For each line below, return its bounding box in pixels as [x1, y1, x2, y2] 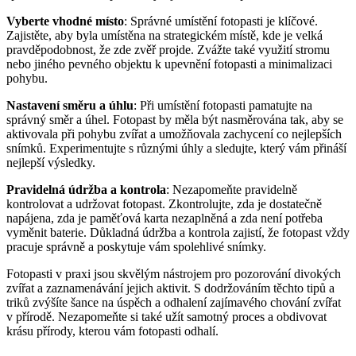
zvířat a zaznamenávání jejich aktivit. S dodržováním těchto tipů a [6, 281, 335, 296]
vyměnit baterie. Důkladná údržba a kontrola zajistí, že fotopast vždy [6, 226, 350, 240]
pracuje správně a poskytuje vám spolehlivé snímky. [6, 240, 266, 254]
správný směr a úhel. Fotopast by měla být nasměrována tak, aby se [6, 113, 343, 127]
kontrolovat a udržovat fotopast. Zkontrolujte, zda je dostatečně [6, 197, 322, 211]
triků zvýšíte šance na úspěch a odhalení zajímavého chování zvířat [6, 296, 341, 310]
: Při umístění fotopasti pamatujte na [133, 99, 312, 113]
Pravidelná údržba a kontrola [6, 183, 166, 197]
